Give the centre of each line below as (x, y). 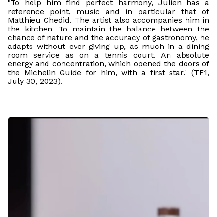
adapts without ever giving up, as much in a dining (108, 46)
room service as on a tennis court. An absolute (108, 55)
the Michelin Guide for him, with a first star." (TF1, (108, 72)
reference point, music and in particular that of (108, 11)
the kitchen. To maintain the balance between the (108, 29)
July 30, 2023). (35, 81)
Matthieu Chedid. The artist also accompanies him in (108, 20)
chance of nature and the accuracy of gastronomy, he (108, 37)
